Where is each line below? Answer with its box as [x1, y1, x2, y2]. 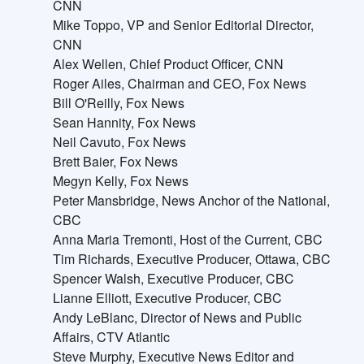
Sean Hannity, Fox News [52, 113, 196, 132]
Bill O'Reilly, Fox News [52, 93, 184, 113]
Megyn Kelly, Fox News [52, 171, 188, 191]
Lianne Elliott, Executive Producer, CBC [52, 288, 282, 308]
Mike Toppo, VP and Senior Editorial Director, [52, 15, 314, 35]
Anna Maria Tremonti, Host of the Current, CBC [52, 230, 323, 249]
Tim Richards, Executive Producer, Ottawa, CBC [52, 249, 331, 269]
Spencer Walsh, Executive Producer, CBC [52, 269, 294, 288]
